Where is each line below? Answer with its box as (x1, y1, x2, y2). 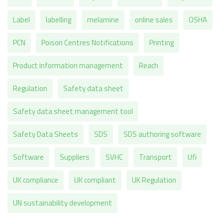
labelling (46, 14, 71, 26)
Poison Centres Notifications (41, 37, 133, 49)
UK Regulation (132, 174, 176, 186)
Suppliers (60, 151, 90, 163)
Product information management (13, 60, 123, 72)
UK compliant (74, 174, 116, 186)
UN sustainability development (13, 197, 112, 209)
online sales (135, 14, 173, 26)
